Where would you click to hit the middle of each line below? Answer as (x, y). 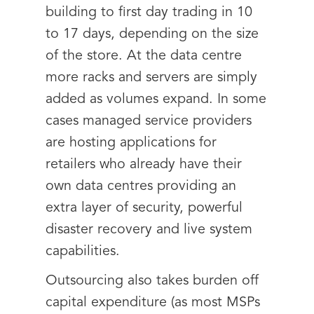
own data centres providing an (141, 186)
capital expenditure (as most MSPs (153, 303)
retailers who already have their (144, 165)
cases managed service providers (149, 121)
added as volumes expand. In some (156, 100)
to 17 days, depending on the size (152, 34)
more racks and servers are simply (151, 78)
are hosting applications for (131, 143)
